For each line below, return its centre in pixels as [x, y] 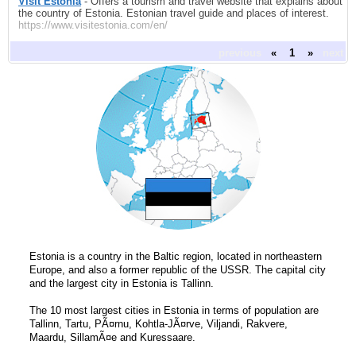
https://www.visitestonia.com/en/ [93, 25]
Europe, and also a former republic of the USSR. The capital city [178, 270]
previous [240, 53]
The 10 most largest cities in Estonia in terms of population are [174, 311]
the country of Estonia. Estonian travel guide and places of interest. [174, 13]
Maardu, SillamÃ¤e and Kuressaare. [112, 338]
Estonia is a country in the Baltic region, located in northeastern [176, 257]
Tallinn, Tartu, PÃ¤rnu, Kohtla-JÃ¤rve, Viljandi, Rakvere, [159, 324]
